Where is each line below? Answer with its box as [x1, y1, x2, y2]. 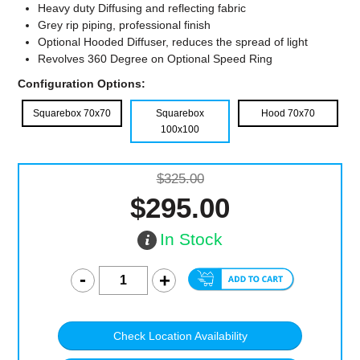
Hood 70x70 [260, 108, 315, 120]
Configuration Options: [18, 77, 146, 91]
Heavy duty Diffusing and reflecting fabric [38, 2, 247, 15]
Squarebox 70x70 [33, 108, 112, 120]
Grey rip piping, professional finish [38, 18, 211, 32]
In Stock [160, 230, 223, 249]
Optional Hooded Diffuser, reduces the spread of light [38, 35, 309, 49]
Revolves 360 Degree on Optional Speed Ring [38, 52, 273, 66]
